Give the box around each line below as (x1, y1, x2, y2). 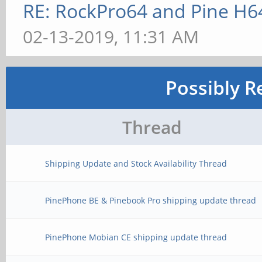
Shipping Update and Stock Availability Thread (45, 158, 227, 169)
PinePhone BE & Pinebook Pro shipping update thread (45, 195, 257, 206)
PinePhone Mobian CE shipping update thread (45, 232, 227, 243)
